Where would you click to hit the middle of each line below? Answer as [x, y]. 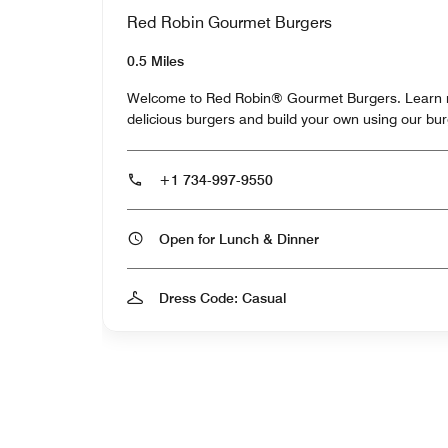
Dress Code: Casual [222, 297]
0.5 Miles [155, 60]
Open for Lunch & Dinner [298, 238]
